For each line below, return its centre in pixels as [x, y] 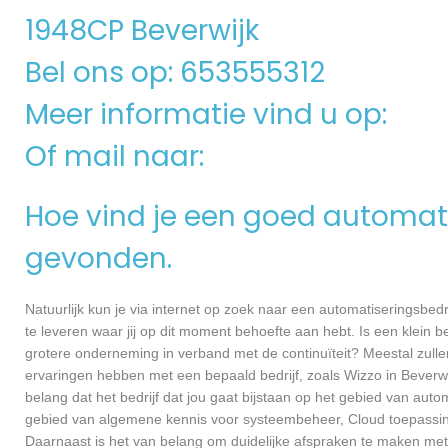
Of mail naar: [118, 156]
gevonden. [98, 259]
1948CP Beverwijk [142, 30]
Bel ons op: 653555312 [175, 72]
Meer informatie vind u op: [209, 114]
